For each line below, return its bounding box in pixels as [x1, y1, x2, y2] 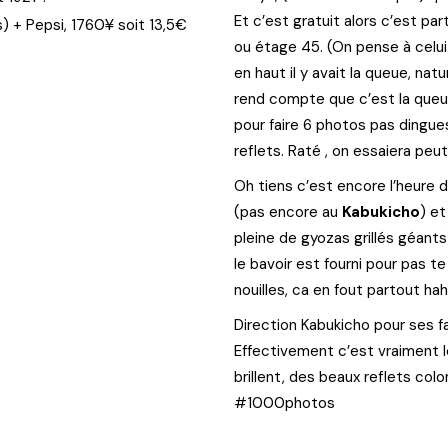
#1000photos [234, 393, 335, 413]
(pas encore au [234, 202, 342, 222]
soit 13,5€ [114, 15, 187, 35]
